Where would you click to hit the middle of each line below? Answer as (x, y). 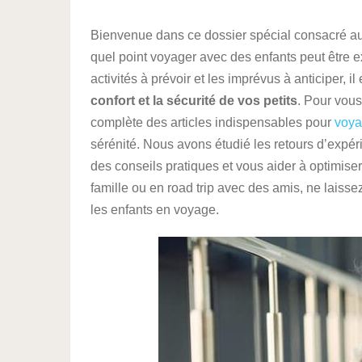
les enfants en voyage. (155, 210)
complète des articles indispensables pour (213, 122)
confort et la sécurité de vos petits (194, 101)
